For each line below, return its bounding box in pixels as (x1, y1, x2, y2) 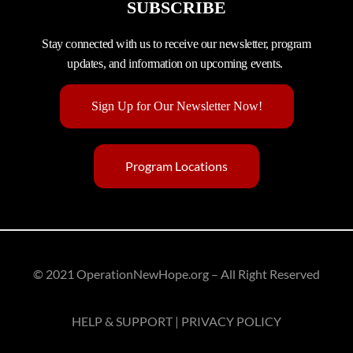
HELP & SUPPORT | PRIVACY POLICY (72, 313, 281, 329)
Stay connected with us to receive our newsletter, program (42, 37, 311, 51)
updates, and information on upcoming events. (67, 57, 286, 71)
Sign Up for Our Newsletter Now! (91, 99, 262, 113)
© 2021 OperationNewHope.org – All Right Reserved (33, 266, 320, 282)
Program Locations (125, 158, 228, 174)
